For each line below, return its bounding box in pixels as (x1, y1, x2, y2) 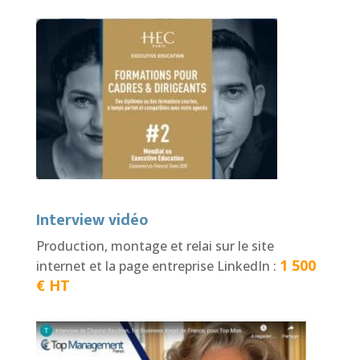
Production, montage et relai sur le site (35, 236, 274, 255)
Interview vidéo (35, 206, 148, 234)
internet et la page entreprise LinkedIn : (35, 256, 280, 275)
